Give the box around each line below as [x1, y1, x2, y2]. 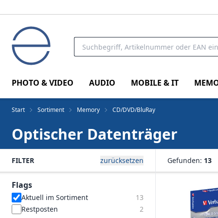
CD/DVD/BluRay [112, 106, 155, 114]
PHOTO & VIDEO [12, 77, 73, 88]
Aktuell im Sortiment [21, 193, 88, 202]
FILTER [12, 156, 34, 165]
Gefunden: [167, 156, 204, 165]
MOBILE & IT [131, 77, 179, 88]
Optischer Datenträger [12, 124, 178, 144]
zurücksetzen [100, 156, 144, 165]
